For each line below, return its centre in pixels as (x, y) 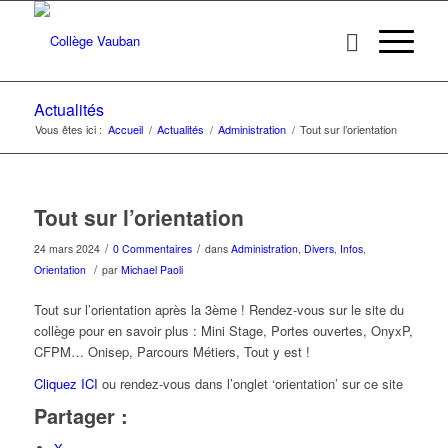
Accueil (125, 129)
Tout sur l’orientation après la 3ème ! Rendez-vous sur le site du (218, 310)
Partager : (80, 416)
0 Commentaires (152, 248)
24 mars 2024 (66, 248)
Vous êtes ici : (68, 129)
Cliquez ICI (65, 384)
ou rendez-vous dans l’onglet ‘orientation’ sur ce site (250, 384)
